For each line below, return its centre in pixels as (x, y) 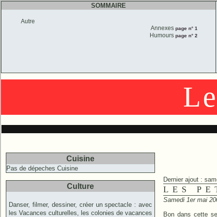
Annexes (162, 28)
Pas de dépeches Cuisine (42, 168)
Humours (162, 35)
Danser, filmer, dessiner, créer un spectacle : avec (81, 205)
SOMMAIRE (109, 6)
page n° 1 (186, 28)
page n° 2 (186, 36)
